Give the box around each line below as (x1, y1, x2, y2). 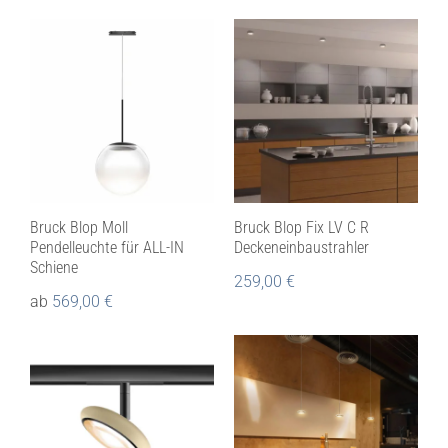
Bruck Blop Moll (29, 218, 128, 238)
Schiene (29, 258, 78, 278)
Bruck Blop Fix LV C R (234, 218, 369, 238)
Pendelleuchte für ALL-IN (29, 238, 184, 258)
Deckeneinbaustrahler (234, 238, 369, 258)
